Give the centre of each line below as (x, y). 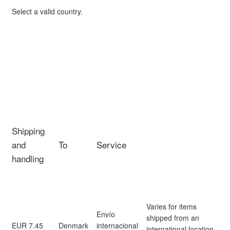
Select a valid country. (47, 11)
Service (111, 145)
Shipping (28, 131)
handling (28, 158)
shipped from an (173, 218)
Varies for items (171, 206)
